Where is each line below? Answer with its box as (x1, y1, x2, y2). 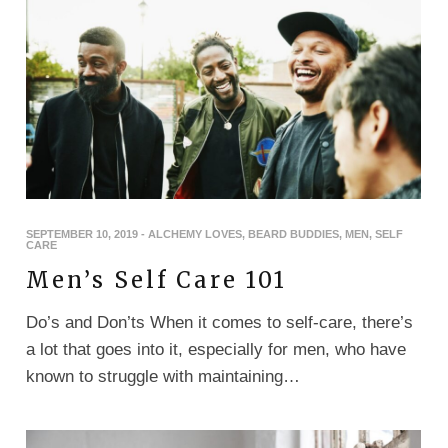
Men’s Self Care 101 (26, 266, 287, 295)
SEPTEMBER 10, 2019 (26, 228, 138, 241)
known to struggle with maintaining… (26, 367, 300, 387)
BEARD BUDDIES (248, 228, 339, 241)
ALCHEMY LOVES (148, 228, 242, 241)
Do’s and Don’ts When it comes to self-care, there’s (26, 313, 413, 333)
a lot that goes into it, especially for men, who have (26, 340, 406, 360)
